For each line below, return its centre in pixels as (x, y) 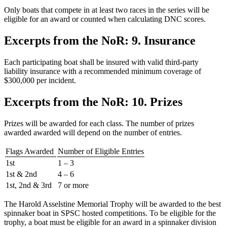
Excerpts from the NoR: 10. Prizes (93, 102)
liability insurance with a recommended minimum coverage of (103, 71)
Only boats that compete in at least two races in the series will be (107, 10)
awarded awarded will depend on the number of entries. (93, 132)
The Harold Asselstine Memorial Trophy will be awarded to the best (112, 204)
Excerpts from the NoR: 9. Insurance (100, 41)
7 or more (73, 185)
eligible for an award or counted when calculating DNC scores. (105, 19)
